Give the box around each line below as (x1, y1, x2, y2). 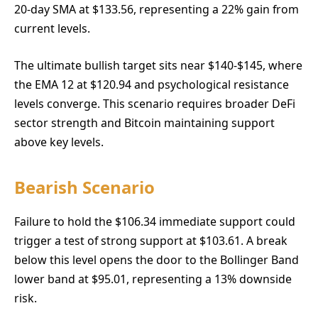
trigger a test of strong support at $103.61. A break (14, 233, 287, 249)
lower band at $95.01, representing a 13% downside (14, 271, 292, 287)
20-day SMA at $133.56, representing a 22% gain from (14, 1, 299, 18)
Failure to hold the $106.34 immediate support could (14, 214, 295, 230)
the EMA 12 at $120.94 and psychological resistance (14, 76, 289, 92)
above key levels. (14, 133, 104, 150)
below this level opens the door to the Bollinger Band (14, 252, 299, 268)
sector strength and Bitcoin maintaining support (14, 114, 275, 131)
